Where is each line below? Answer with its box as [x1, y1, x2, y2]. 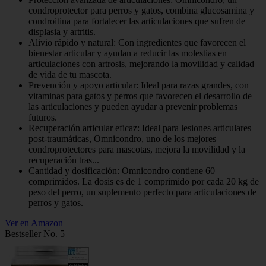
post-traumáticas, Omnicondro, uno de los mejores [28, 133, 216, 144]
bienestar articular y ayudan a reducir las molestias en [28, 47, 227, 58]
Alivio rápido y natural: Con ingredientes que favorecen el [28, 37, 246, 47]
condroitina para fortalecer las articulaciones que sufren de [28, 15, 245, 26]
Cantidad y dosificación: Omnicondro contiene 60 [28, 165, 215, 176]
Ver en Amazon [5, 217, 63, 228]
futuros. [28, 112, 57, 122]
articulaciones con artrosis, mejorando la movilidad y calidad [28, 58, 254, 69]
